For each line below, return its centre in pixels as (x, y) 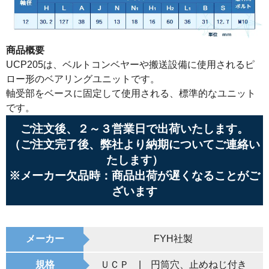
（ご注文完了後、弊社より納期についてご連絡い (134, 145)
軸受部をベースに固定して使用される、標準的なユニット (131, 94)
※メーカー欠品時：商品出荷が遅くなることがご (134, 176)
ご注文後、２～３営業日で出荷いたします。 (134, 129)
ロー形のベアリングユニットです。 (83, 79)
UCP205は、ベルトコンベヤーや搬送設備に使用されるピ (130, 65)
